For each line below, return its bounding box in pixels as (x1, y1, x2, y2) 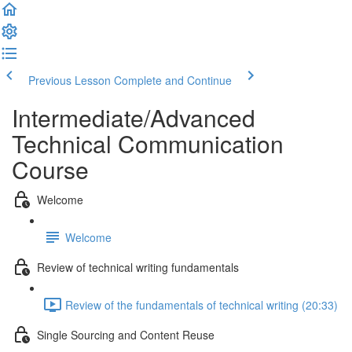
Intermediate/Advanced (12, 101, 255, 134)
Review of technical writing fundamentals (37, 258, 239, 275)
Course (12, 152, 89, 186)
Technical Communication (12, 126, 284, 160)
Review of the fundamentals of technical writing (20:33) (65, 296, 338, 313)
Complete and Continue (114, 72, 232, 88)
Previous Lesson (28, 72, 111, 88)
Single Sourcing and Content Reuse (37, 326, 214, 343)
